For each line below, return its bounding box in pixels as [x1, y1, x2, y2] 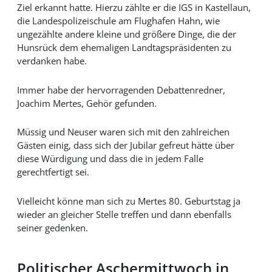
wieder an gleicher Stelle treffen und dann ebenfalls [16, 208, 231, 220]
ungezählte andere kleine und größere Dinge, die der [16, 28, 236, 41]
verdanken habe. [16, 55, 87, 67]
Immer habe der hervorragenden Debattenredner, [16, 83, 225, 96]
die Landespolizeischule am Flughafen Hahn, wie [16, 15, 220, 27]
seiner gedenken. [16, 221, 88, 234]
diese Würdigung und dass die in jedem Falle [16, 152, 203, 165]
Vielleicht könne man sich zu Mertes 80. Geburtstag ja [16, 194, 240, 207]
